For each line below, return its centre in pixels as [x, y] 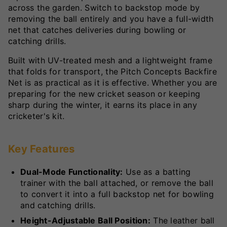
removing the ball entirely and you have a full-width [111, 18]
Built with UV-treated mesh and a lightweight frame [110, 60]
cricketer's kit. [36, 116]
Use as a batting [157, 172]
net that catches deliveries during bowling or [97, 30]
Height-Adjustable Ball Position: [85, 221]
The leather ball [182, 221]
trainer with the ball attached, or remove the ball [117, 183]
